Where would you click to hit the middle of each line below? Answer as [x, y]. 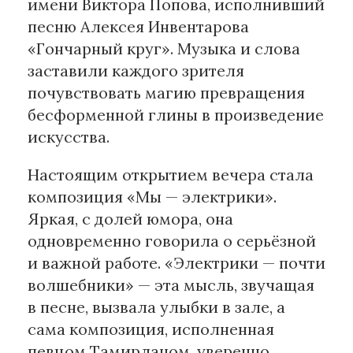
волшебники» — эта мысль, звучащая [171, 285]
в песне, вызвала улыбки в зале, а [156, 307]
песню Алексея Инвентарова [138, 27]
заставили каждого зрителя [136, 71]
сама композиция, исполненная [151, 329]
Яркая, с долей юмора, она [130, 219]
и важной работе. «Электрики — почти [176, 263]
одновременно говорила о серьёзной [172, 241]
